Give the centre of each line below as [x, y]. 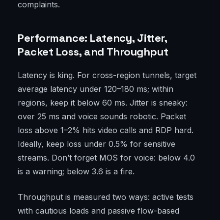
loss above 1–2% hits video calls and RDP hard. [106, 130]
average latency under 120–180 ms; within [96, 89]
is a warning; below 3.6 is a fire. [76, 172]
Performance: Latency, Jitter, [92, 38]
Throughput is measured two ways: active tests [106, 197]
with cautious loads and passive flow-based [98, 211]
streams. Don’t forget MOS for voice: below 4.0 [106, 158]
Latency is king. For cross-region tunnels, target [107, 75]
